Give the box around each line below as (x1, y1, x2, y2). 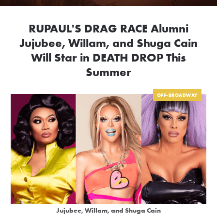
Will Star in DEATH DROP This (31, 50, 186, 65)
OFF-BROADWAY (156, 92, 198, 99)
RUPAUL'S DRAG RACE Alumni (29, 21, 188, 36)
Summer (86, 64, 131, 80)
